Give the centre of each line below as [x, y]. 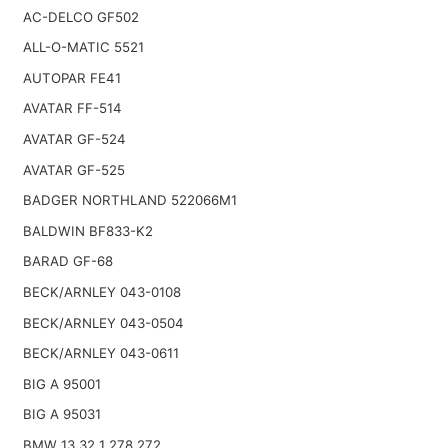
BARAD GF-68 [67, 261]
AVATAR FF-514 [72, 108]
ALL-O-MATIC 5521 [83, 47]
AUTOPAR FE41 [71, 77]
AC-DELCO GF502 [80, 16]
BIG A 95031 [61, 414]
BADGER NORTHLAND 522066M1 [129, 200]
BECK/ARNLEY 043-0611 [100, 353]
